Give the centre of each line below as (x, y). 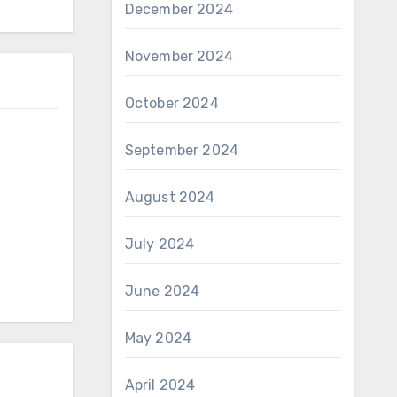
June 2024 (162, 291)
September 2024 (182, 150)
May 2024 (158, 338)
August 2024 (170, 197)
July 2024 (160, 244)
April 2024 (160, 385)
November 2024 (179, 56)
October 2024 (171, 103)
